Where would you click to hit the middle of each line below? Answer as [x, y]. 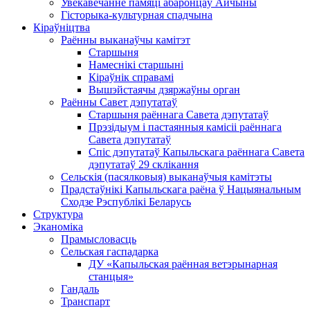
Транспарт [85, 301]
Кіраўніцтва [62, 27]
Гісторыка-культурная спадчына [137, 15]
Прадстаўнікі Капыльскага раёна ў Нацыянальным [181, 189]
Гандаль [80, 289]
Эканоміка [58, 227]
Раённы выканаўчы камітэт [126, 40]
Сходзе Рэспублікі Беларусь [126, 202]
